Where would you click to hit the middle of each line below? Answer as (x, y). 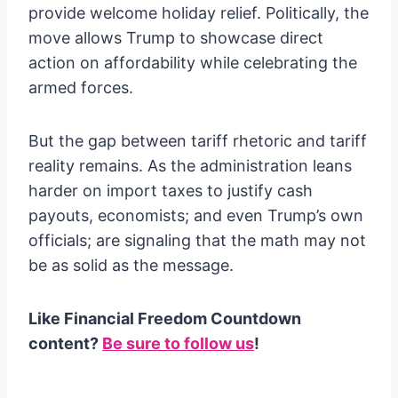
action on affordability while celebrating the (193, 63)
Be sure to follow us (178, 344)
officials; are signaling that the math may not (197, 241)
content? (65, 344)
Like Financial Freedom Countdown (165, 319)
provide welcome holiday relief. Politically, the (199, 13)
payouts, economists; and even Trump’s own (196, 216)
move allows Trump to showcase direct (176, 38)
